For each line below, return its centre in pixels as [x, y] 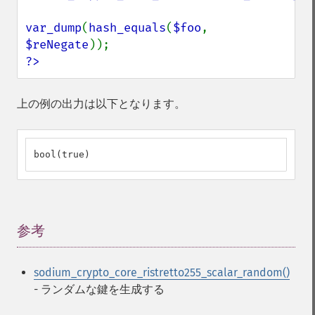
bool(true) [62, 154]
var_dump [53, 28]
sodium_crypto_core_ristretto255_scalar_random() [162, 272]
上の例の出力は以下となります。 [101, 104]
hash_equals [127, 28]
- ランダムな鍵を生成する [99, 289]
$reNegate [57, 45]
